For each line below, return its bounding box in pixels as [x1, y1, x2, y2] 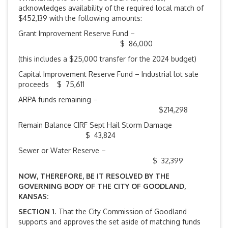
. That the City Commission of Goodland [54, 207, 187, 216]
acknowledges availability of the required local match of [18, 4, 204, 13]
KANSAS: [18, 192, 48, 201]
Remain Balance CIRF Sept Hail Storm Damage [18, 121, 172, 130]
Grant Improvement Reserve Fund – [18, 29, 135, 38]
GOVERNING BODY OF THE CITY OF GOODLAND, [18, 182, 186, 191]
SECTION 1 [18, 207, 54, 216]
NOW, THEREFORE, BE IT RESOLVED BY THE [18, 172, 169, 181]
